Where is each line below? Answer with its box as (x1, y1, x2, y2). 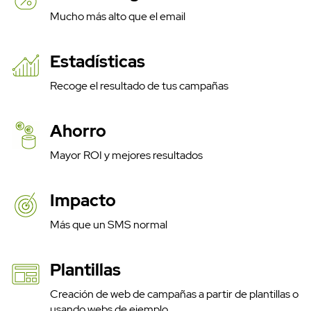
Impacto (50, 190, 116, 212)
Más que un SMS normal (50, 217, 167, 233)
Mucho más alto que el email (50, 9, 185, 24)
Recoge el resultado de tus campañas (50, 78, 228, 94)
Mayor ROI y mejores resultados (50, 148, 203, 163)
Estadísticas (50, 51, 145, 73)
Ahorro (50, 120, 106, 142)
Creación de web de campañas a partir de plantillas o (50, 287, 299, 302)
